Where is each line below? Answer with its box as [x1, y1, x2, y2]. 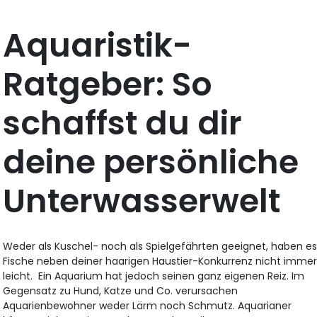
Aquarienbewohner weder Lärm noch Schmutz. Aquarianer [3, 299, 292, 313]
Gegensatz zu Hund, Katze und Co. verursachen [3, 284, 238, 299]
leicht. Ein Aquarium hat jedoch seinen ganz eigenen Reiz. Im [3, 269, 305, 284]
